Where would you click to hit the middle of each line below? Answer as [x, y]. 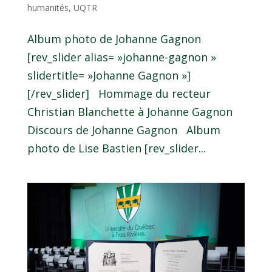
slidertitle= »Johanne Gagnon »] [109, 75]
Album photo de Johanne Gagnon [114, 39]
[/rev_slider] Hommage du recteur [119, 93]
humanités [48, 7]
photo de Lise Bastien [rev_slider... [116, 148]
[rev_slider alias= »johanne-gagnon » [121, 57]
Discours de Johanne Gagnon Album [124, 130]
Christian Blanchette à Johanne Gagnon [133, 111]
